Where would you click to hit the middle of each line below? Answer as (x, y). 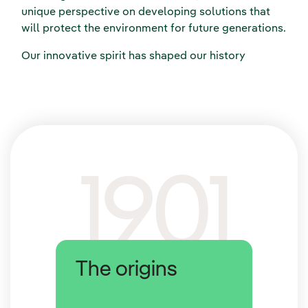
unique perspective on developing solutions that (146, 12)
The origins (127, 270)
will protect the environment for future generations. (154, 29)
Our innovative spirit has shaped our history (133, 56)
